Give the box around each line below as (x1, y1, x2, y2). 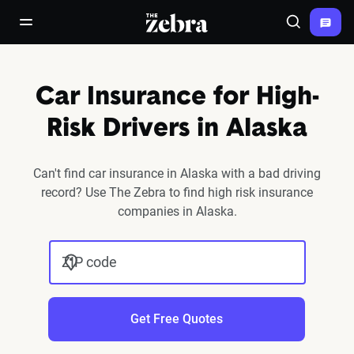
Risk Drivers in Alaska (47, 117, 307, 142)
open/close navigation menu (25, 22, 170, 36)
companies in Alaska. (117, 204, 237, 219)
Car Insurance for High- (35, 85, 319, 111)
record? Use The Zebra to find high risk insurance (41, 185, 313, 200)
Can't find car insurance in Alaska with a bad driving (33, 166, 321, 181)
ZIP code (61, 254, 117, 270)
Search (293, 22, 329, 36)
